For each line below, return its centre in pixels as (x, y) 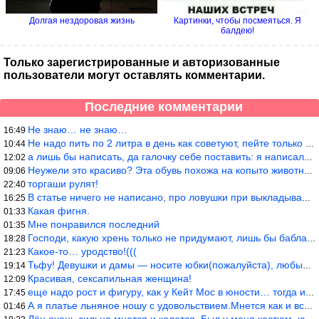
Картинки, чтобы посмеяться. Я (237, 20)
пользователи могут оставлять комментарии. (134, 75)
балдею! (237, 30)
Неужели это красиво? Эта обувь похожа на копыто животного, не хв (166, 170)
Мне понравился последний (94, 224)
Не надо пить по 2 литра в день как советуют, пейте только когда (167, 143)
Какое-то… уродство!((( (82, 251)
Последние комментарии (164, 106)
